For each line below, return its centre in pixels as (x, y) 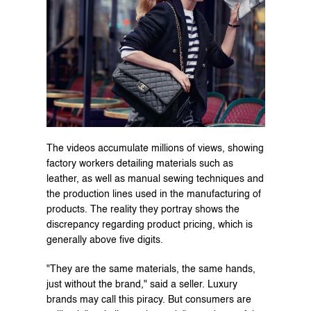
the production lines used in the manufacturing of (153, 194)
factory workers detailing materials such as (140, 163)
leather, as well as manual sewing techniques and (155, 179)
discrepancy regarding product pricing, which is (149, 225)
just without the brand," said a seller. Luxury (142, 284)
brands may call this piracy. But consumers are (149, 300)
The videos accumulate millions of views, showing (155, 148)
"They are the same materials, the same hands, (151, 269)
